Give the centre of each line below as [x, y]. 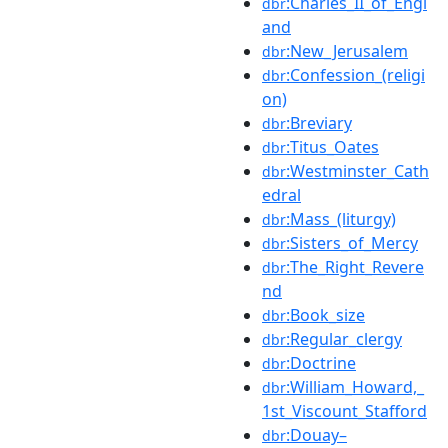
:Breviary [319, 122]
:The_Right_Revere [355, 266]
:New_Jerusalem [347, 50]
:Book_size [325, 314]
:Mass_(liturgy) [341, 218]
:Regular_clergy [344, 338]
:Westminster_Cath [357, 170]
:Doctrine [321, 362]
